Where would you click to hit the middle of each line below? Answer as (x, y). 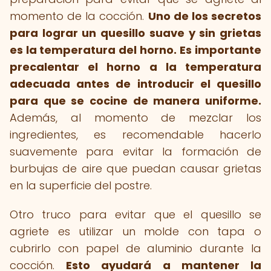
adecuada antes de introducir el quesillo (135, 84)
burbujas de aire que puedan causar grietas (135, 168)
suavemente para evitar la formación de (135, 152)
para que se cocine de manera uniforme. (135, 101)
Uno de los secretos (205, 16)
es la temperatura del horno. (93, 50)
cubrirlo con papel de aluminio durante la (135, 248)
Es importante (221, 50)
